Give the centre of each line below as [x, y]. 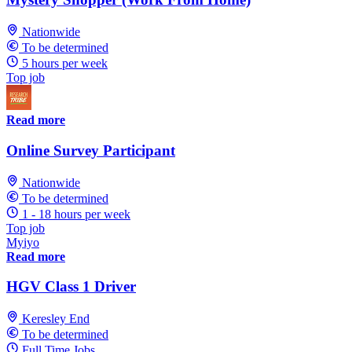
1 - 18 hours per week [76, 214]
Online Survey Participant [91, 150]
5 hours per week [65, 64]
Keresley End [56, 319]
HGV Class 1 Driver [71, 287]
